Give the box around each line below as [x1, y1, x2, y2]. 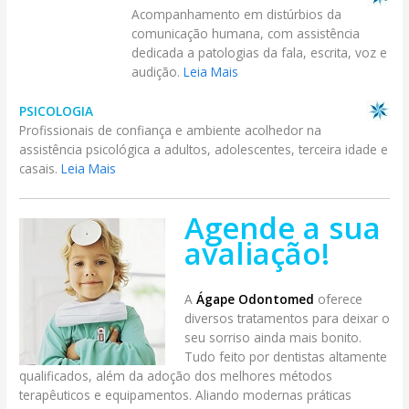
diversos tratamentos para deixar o [184, 309, 390, 327]
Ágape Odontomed [195, 289, 314, 308]
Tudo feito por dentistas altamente [184, 347, 387, 365]
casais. [19, 160, 58, 178]
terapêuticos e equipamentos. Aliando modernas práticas [19, 385, 352, 404]
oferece [313, 289, 362, 308]
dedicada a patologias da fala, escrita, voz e [131, 44, 388, 62]
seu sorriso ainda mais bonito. [184, 328, 362, 346]
